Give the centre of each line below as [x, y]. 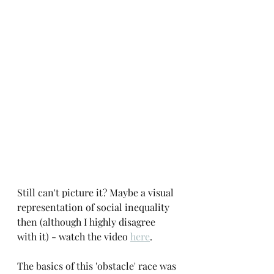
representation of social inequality [94, 207]
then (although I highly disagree [87, 222]
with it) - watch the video [74, 237]
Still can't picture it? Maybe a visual [97, 193]
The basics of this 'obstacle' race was [98, 266]
